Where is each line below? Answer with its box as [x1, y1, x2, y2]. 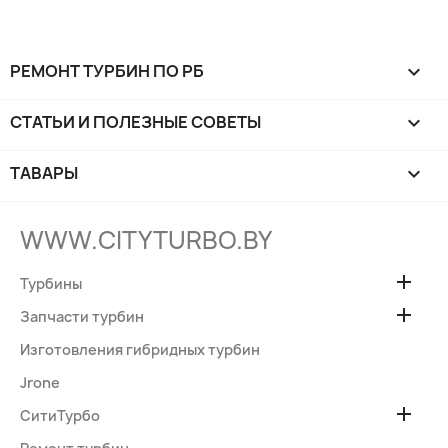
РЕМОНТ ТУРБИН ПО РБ [10, 59, 204, 82]
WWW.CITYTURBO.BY [20, 222, 272, 257]
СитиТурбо [20, 405, 100, 425]
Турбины [20, 273, 82, 293]
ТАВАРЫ [10, 161, 78, 184]
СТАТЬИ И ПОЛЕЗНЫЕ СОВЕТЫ [10, 110, 261, 133]
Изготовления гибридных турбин [20, 339, 260, 359]
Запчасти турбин [20, 306, 144, 326]
